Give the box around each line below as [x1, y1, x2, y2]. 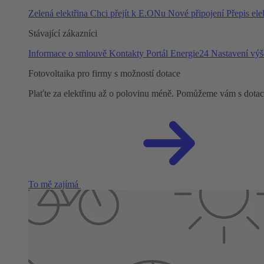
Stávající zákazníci [28, 28, 97, 38]
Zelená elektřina [28, 8, 90, 18]
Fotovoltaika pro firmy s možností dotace [28, 68, 180, 78]
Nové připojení [168, 8, 226, 18]
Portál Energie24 [146, 48, 211, 58]
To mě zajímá [28, 179, 81, 189]
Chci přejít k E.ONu [90, 8, 168, 18]
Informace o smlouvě [28, 48, 109, 58]
